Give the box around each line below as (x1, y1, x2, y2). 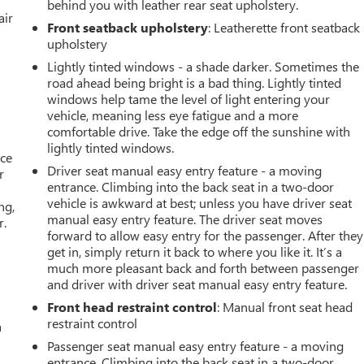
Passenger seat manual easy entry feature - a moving (47, 337, 344, 355)
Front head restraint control (47, 298, 218, 316)
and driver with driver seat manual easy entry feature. (47, 275, 348, 293)
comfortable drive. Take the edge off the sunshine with (47, 123, 351, 141)
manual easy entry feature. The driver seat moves (47, 210, 323, 228)
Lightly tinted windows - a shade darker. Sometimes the (47, 58, 360, 76)
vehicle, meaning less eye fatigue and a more (47, 106, 299, 124)
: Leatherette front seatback (208, 19, 361, 37)
